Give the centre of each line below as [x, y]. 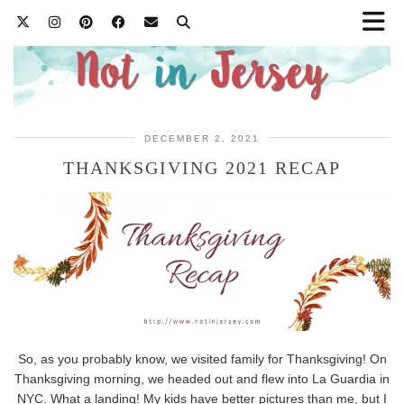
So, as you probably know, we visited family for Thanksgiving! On [202, 359]
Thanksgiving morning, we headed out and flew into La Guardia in [202, 379]
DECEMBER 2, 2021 [202, 138]
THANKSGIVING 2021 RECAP [202, 167]
